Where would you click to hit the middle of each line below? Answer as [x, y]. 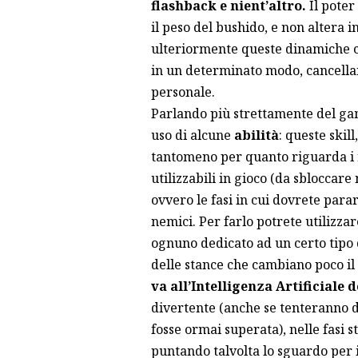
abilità [256, 135]
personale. [183, 92]
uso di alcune [192, 135]
